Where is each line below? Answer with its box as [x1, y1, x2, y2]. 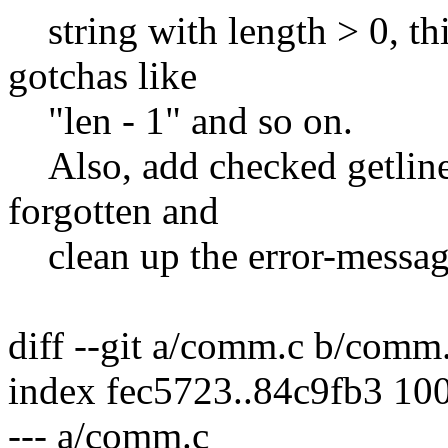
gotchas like [8, 53, 197, 97]
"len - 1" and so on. [8, 98, 353, 142]
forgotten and [8, 188, 219, 232]
